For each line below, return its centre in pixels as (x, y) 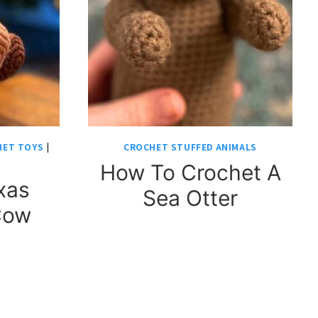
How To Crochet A (190, 172)
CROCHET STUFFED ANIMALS (190, 147)
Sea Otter (190, 198)
